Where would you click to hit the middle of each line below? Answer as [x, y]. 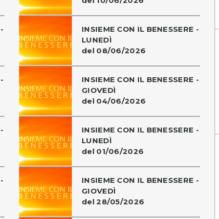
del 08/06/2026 [114, 50]
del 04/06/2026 [114, 101]
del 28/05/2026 [113, 201]
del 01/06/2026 [113, 151]
